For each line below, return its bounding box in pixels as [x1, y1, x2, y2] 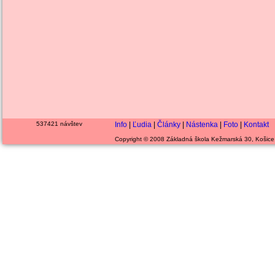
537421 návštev [36, 120, 83, 127]
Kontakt [243, 120, 269, 129]
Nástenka [185, 120, 218, 129]
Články [157, 120, 180, 129]
